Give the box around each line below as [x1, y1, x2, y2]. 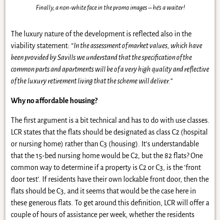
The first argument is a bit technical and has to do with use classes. [10, 116, 210, 125]
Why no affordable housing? [10, 97, 97, 105]
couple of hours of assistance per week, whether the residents [10, 211, 194, 219]
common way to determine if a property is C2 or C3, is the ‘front [10, 164, 201, 172]
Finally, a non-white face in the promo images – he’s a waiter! [36, 3, 186, 11]
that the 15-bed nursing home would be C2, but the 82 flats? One [10, 152, 203, 160]
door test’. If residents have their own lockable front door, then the [10, 175, 209, 184]
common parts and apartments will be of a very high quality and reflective [10, 65, 209, 74]
